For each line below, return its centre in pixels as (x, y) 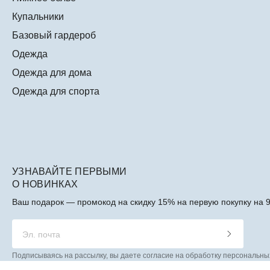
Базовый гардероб (54, 36)
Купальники (38, 17)
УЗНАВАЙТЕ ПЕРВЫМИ (70, 172)
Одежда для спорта (56, 92)
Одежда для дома (52, 73)
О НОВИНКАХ (45, 184)
